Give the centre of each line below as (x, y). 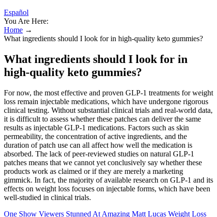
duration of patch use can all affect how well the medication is (98, 145)
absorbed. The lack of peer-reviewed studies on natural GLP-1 (99, 154)
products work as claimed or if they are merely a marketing (93, 171)
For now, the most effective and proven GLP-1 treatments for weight (108, 93)
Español (16, 12)
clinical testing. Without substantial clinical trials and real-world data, (108, 110)
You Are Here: (26, 21)
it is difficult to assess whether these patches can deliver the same (102, 119)
